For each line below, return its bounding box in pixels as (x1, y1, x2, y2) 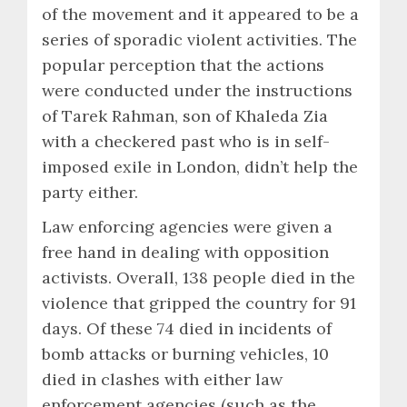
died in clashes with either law (42, 368, 283, 390)
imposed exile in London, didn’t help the (42, 155, 358, 177)
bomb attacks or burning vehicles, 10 (42, 342, 329, 364)
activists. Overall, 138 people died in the (42, 266, 355, 288)
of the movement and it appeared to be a (42, 3, 359, 25)
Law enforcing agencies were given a (42, 215, 333, 237)
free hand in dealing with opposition (42, 241, 329, 263)
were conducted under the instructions (42, 79, 352, 101)
